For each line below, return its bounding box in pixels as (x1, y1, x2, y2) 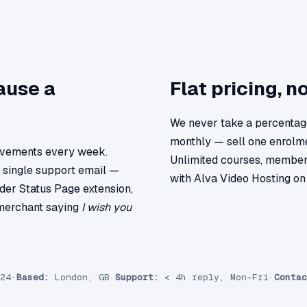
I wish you (82, 199, 132, 214)
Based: (16, 271, 49, 283)
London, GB (49, 271, 110, 283)
